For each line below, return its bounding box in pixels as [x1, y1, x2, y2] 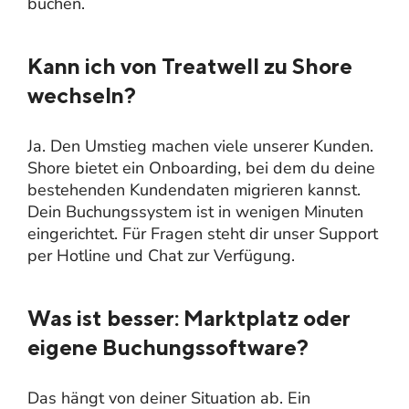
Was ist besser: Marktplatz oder [27, 304, 351, 330]
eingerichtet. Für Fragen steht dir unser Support [27, 222, 378, 245]
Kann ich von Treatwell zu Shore [27, 52, 352, 79]
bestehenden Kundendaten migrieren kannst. [27, 178, 361, 201]
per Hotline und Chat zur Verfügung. [27, 244, 295, 267]
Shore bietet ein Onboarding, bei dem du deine [27, 156, 375, 179]
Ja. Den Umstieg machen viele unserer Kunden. [27, 134, 373, 157]
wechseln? [27, 81, 136, 108]
